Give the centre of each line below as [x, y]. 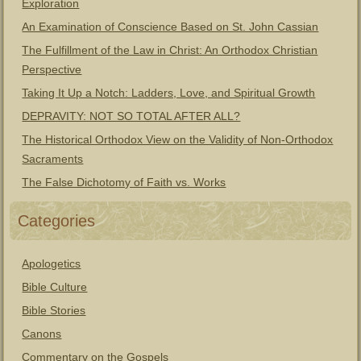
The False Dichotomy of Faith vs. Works [124, 182]
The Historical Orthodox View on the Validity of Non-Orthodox [178, 139]
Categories [57, 221]
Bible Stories [54, 310]
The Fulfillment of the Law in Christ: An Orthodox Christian [170, 50]
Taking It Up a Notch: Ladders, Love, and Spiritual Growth [169, 93]
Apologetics [52, 263]
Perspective [52, 69]
